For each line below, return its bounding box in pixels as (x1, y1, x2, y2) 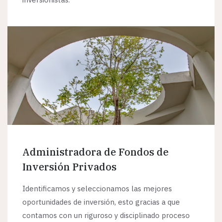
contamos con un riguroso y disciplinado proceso (22, 211, 190, 221)
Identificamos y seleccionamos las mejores (22, 184, 172, 194)
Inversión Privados (22, 160, 116, 174)
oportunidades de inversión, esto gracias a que (22, 197, 180, 207)
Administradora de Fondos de (22, 145, 168, 159)
